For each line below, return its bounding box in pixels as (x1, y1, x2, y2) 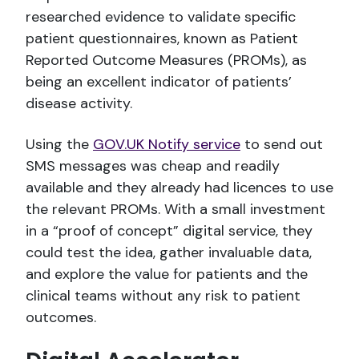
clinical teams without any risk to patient (26, 285, 301, 305)
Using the (26, 134, 93, 154)
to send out (240, 134, 323, 154)
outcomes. (26, 307, 96, 327)
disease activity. (26, 93, 132, 113)
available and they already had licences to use (26, 177, 333, 197)
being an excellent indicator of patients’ (26, 71, 292, 91)
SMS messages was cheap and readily (26, 155, 280, 175)
